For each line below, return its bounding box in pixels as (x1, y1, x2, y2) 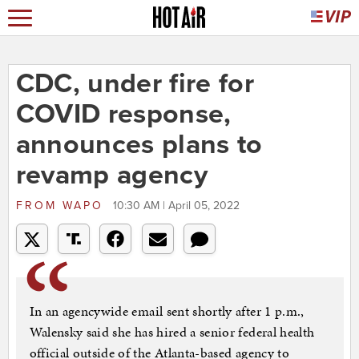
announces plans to (15, 128, 263, 162)
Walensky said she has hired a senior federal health (29, 322, 315, 342)
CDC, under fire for (15, 67, 255, 101)
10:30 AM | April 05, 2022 (112, 199, 240, 213)
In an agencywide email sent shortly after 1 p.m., (29, 301, 305, 321)
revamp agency (15, 159, 208, 192)
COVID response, (15, 98, 232, 131)
